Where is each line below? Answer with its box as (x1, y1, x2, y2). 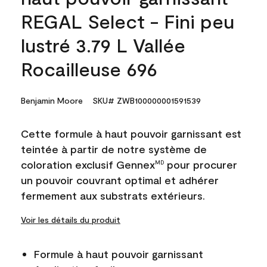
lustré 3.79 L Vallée (21, 33, 185, 56)
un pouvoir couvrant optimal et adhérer (21, 173, 219, 187)
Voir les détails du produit (21, 215, 120, 225)
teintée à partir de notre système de (21, 142, 207, 156)
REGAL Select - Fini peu (21, 10, 234, 32)
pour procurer (164, 158, 237, 171)
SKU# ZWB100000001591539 (92, 95, 201, 105)
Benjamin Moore (21, 95, 83, 105)
